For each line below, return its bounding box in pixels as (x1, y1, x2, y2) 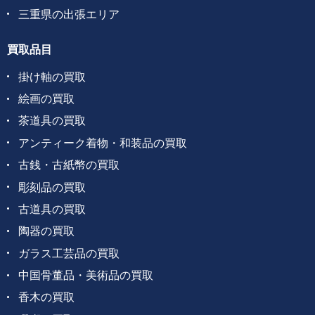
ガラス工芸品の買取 (18, 245, 120, 260)
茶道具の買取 (18, 113, 86, 128)
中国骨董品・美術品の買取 (18, 268, 153, 283)
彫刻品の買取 (18, 179, 86, 194)
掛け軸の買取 (18, 69, 86, 84)
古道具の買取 (18, 201, 86, 216)
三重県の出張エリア (18, 6, 120, 21)
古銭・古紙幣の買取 (18, 157, 120, 172)
